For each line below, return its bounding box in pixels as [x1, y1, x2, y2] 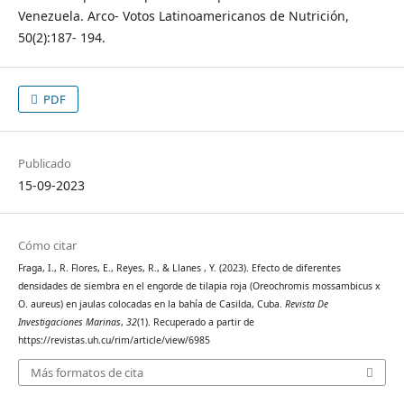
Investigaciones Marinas [17, 316, 121, 329]
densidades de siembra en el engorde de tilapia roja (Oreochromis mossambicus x [17, 280, 381, 293]
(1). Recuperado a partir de [136, 316, 254, 329]
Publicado [17, 155, 71, 172]
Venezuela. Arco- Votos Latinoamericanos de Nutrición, [17, 7, 349, 25]
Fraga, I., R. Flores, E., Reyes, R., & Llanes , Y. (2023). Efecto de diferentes [17, 262, 341, 275]
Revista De [284, 298, 328, 311]
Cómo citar [17, 237, 77, 254]
